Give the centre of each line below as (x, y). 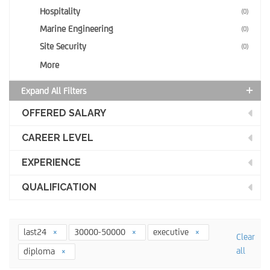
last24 (36, 232)
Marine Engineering (77, 29)
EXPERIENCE (51, 162)
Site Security (63, 46)
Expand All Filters (54, 91)
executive (172, 232)
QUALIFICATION (59, 187)
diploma (40, 251)
